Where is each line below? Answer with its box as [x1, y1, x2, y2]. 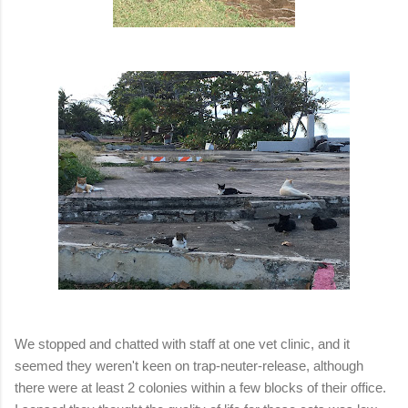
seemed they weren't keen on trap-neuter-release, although [15, 357, 363, 373]
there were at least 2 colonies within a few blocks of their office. [15, 379, 390, 395]
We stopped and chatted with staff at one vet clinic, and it [15, 335, 350, 352]
